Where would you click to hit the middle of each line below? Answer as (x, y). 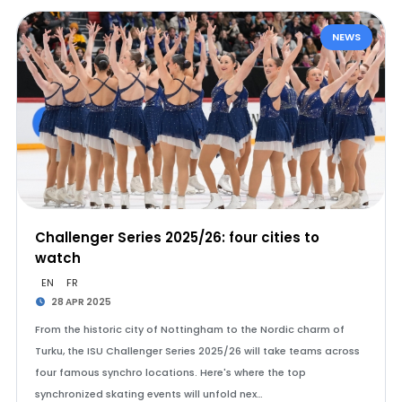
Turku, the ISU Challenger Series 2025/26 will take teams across (197, 351)
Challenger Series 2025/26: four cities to (177, 237)
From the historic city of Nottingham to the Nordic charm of (189, 329)
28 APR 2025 (81, 302)
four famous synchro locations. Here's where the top (170, 372)
